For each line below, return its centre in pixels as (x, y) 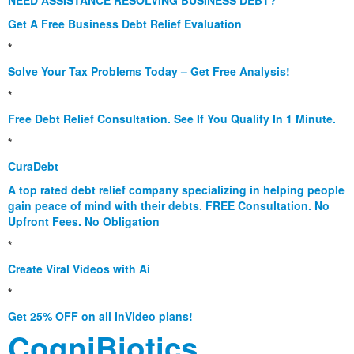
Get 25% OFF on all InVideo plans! (100, 316)
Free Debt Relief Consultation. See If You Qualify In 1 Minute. (172, 119)
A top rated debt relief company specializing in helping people (176, 190)
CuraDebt (33, 166)
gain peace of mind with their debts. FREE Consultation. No (169, 206)
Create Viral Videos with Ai (79, 269)
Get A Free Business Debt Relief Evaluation (125, 24)
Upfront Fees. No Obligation (84, 222)
